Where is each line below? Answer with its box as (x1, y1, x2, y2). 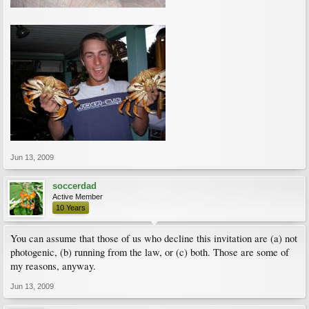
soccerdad (52, 181, 97, 191)
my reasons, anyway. (10, 259, 96, 272)
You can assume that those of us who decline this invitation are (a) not (10, 232, 297, 245)
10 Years (56, 203, 86, 212)
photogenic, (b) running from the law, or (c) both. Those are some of (10, 246, 289, 259)
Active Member (52, 192, 103, 201)
